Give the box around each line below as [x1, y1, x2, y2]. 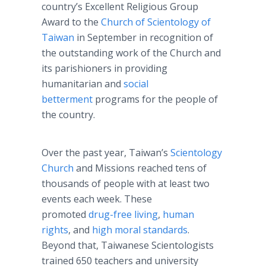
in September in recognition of [74, 31, 213, 44]
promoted [42, 208, 88, 221]
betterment [42, 93, 93, 106]
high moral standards [92, 223, 188, 236]
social [123, 77, 148, 90]
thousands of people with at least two [42, 177, 210, 190]
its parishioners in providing [42, 62, 167, 75]
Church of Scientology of [99, 15, 211, 28]
